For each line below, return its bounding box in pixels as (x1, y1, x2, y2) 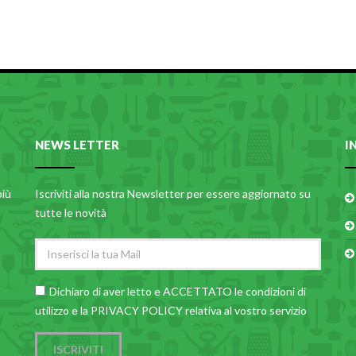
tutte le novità (35, 205, 106, 219)
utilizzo (35, 303, 69, 317)
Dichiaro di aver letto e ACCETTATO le (49, 284, 246, 298)
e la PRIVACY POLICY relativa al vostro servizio (69, 303, 307, 317)
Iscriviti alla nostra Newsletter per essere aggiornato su (35, 186, 311, 200)
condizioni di (246, 284, 306, 298)
